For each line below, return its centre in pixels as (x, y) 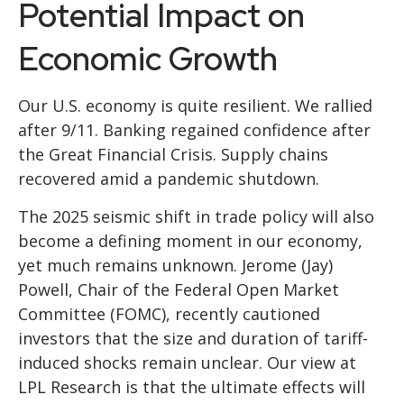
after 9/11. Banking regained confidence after (194, 130)
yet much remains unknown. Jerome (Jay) (175, 266)
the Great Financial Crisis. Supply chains (173, 155)
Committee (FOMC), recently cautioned (169, 314)
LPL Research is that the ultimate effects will (192, 387)
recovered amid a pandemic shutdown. (169, 179)
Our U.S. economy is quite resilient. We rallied (195, 106)
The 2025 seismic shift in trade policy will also (196, 217)
